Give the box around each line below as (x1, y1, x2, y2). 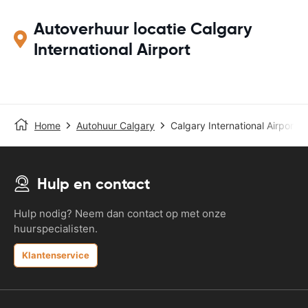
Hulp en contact (37, 174, 150, 193)
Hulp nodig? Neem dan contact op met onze (14, 206, 226, 220)
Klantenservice (22, 249, 89, 261)
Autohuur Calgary (76, 119, 155, 131)
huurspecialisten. (14, 221, 98, 235)
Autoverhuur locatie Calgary (34, 18, 253, 39)
